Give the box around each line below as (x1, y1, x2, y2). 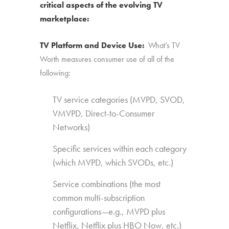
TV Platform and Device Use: (40, 40, 149, 51)
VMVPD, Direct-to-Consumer (53, 107, 155, 119)
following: (40, 67, 71, 78)
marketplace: (40, 13, 89, 24)
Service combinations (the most (53, 178, 161, 190)
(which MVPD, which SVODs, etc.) (53, 156, 174, 168)
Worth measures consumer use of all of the (40, 54, 175, 64)
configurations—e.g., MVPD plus (53, 205, 166, 217)
